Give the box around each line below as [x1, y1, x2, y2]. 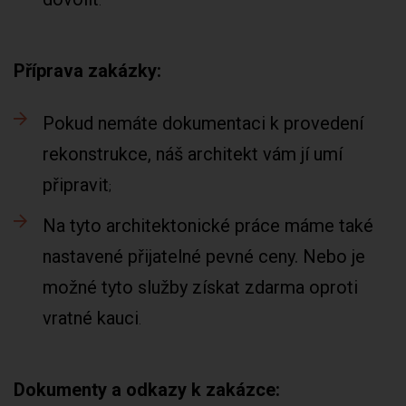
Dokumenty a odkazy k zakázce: [14, 379, 280, 401]
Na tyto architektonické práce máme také [43, 215, 373, 237]
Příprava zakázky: [14, 60, 161, 82]
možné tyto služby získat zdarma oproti [43, 276, 358, 298]
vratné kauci [43, 307, 139, 329]
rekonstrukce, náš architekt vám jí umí [43, 143, 343, 165]
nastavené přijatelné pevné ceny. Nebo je [43, 246, 365, 267]
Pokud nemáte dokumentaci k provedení [43, 112, 363, 134]
